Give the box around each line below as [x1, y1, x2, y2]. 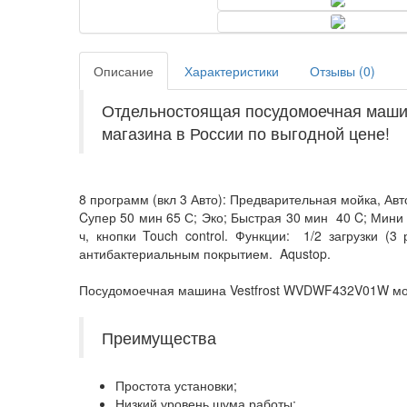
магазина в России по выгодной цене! [102, 121, 390, 144]
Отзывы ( [310, 61, 363, 80]
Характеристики [184, 61, 279, 80]
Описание [94, 61, 154, 80]
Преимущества [102, 325, 216, 349]
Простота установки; [115, 375, 237, 394]
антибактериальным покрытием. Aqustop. [79, 243, 331, 263]
